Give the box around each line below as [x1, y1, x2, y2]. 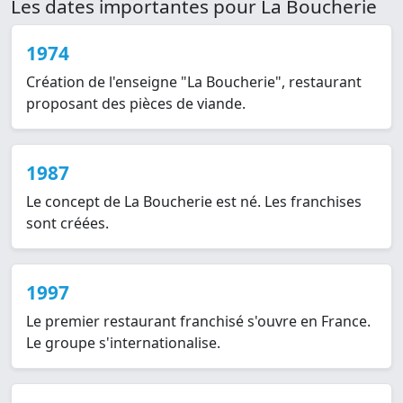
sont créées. [26, 213, 109, 234]
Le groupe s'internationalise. [26, 333, 220, 354]
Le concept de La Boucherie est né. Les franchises [26, 192, 362, 212]
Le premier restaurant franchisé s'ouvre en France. [26, 311, 371, 332]
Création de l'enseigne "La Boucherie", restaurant [26, 72, 362, 93]
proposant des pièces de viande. [26, 94, 246, 114]
